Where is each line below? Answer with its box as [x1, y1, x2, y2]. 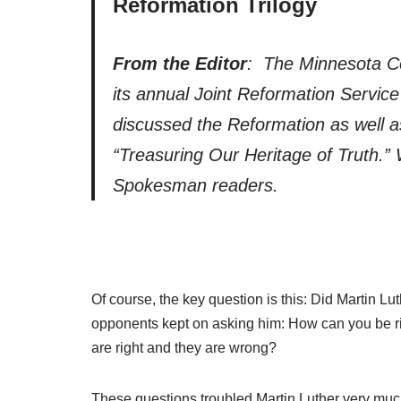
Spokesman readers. [113, 175, 278, 195]
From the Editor [113, 53, 247, 73]
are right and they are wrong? [91, 339, 277, 355]
